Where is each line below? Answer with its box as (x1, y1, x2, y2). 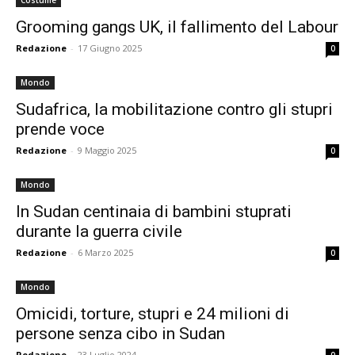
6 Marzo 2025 (78, 246, 133, 258)
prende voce (16, 120, 105, 139)
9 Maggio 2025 (78, 144, 136, 156)
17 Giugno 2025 (78, 42, 142, 54)
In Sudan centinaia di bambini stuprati (16, 202, 292, 221)
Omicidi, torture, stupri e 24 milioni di (16, 304, 289, 323)
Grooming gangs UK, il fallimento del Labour (16, 17, 338, 36)
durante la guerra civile (16, 222, 182, 241)
